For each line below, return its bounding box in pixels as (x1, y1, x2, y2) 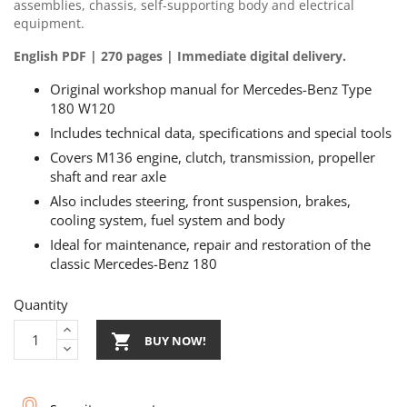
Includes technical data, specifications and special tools (50, 123, 392, 142)
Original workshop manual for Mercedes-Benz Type (50, 79, 372, 98)
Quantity (14, 294, 68, 313)
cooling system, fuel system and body (50, 210, 285, 229)
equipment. (14, 14, 84, 32)
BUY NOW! (144, 332, 206, 349)
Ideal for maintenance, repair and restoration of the (50, 234, 371, 253)
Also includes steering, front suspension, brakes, (50, 191, 351, 210)
